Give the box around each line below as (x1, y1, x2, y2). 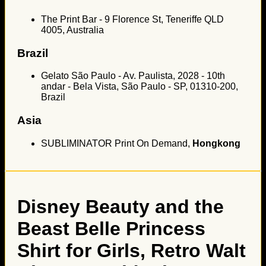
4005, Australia (41, 24, 104, 35)
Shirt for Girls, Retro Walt (17, 240, 246, 262)
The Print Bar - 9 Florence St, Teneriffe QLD (41, 14, 224, 24)
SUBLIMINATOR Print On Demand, (41, 138, 192, 148)
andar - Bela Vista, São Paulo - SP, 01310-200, (41, 81, 238, 92)
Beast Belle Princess (17, 218, 205, 240)
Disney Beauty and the (17, 196, 224, 218)
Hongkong (192, 138, 240, 148)
